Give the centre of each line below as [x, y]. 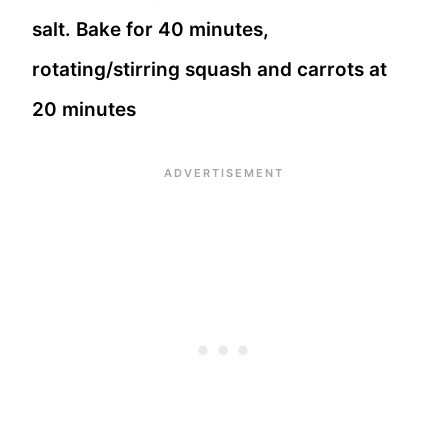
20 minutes [84, 109]
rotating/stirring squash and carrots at [209, 69]
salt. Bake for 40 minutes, [150, 29]
